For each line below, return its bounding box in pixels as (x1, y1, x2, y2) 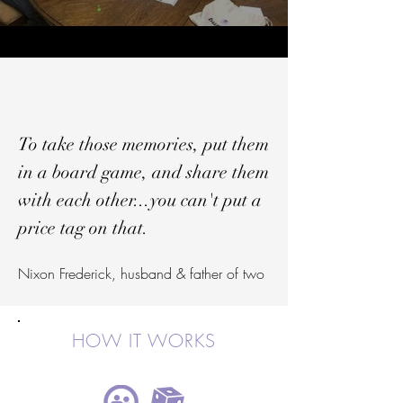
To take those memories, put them (18, 133, 269, 156)
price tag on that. (18, 217, 148, 239)
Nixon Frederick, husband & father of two (18, 264, 264, 283)
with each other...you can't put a (18, 189, 262, 211)
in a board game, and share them (18, 161, 269, 184)
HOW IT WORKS (72, 328, 216, 353)
